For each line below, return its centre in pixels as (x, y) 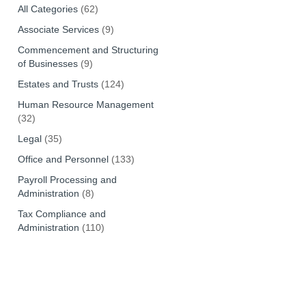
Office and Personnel (64, 159)
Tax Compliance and (62, 214)
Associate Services (59, 29)
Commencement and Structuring (88, 50)
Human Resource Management (86, 105)
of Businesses (48, 64)
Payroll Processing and (68, 180)
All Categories (48, 9)
